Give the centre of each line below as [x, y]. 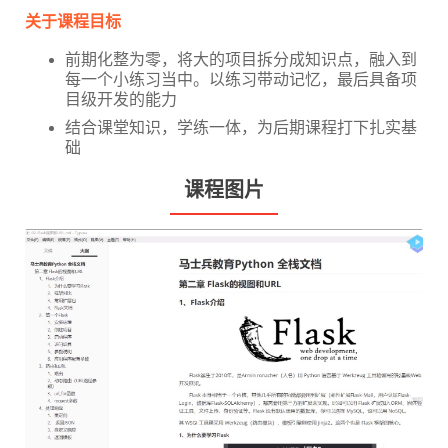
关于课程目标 [73, 22]
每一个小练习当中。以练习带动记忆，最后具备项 [241, 80]
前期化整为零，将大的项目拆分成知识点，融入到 [241, 60]
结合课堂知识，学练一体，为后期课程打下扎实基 [241, 128]
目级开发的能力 [121, 100]
